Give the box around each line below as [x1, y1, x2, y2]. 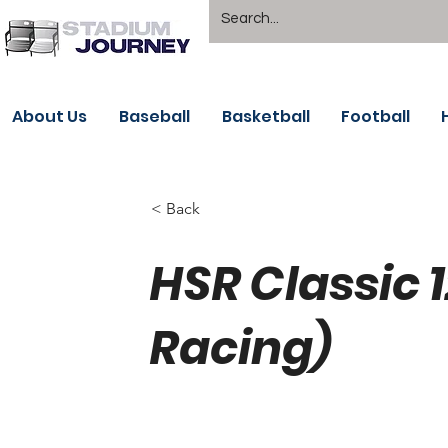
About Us [12, 105, 87, 128]
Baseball [119, 105, 190, 128]
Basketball [222, 105, 310, 128]
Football [341, 105, 410, 128]
